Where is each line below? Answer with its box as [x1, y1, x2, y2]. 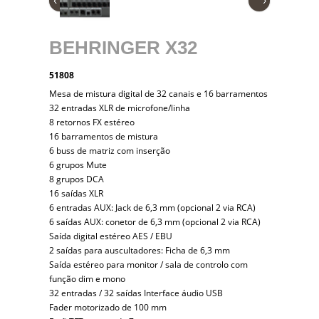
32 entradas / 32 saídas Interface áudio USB [49, 287, 223, 299]
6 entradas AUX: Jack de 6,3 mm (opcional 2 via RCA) [49, 202, 256, 214]
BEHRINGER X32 [49, 37, 197, 58]
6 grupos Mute [49, 159, 107, 171]
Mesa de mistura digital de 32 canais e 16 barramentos [49, 88, 268, 100]
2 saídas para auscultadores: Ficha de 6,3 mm [49, 244, 230, 256]
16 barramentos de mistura [49, 130, 158, 142]
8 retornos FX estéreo [49, 116, 135, 128]
